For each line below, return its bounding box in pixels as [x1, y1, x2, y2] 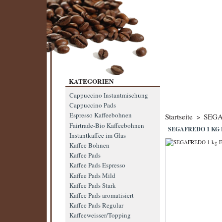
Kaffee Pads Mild [69, 170, 115, 180]
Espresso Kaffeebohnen [69, 111, 132, 120]
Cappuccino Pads [69, 101, 116, 110]
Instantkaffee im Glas [69, 130, 126, 140]
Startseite [165, 111, 193, 122]
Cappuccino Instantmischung [69, 91, 148, 100]
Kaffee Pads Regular [69, 201, 123, 210]
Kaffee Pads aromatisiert [69, 190, 134, 200]
